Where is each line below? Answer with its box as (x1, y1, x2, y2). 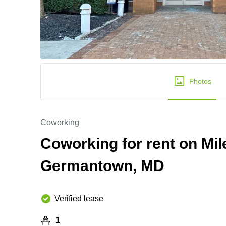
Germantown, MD (40, 157, 164, 174)
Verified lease (54, 194, 103, 203)
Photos (189, 77, 211, 85)
